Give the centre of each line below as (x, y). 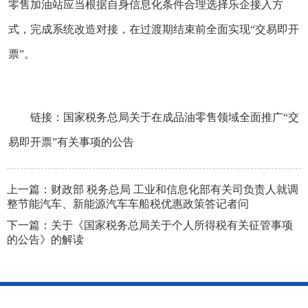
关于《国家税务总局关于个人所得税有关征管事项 (172, 225)
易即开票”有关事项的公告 (71, 142)
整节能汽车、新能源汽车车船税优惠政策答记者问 (128, 203)
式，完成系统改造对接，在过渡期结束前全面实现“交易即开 (154, 29)
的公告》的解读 (45, 239)
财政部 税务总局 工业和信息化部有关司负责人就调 (175, 189)
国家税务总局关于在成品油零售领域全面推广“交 (181, 117)
